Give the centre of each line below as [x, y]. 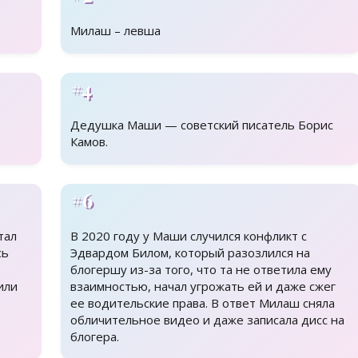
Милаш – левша [115, 31]
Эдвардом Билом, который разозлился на [190, 253]
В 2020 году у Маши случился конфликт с [189, 236]
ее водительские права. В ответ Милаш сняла [203, 303]
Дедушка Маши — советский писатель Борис [202, 125]
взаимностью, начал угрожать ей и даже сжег [203, 286]
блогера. [95, 337]
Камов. [89, 142]
